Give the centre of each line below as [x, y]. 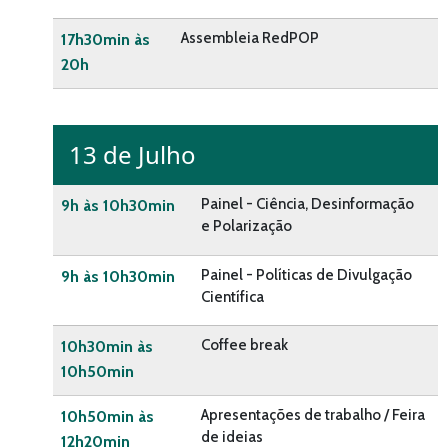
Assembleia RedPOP [250, 38]
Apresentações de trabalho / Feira [313, 415]
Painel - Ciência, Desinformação [307, 204]
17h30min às [105, 40]
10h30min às [107, 347]
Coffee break [244, 345]
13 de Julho [132, 155]
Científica [232, 297]
